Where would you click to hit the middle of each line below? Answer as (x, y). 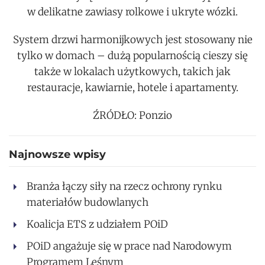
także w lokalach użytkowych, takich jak (132, 72)
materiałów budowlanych (88, 203)
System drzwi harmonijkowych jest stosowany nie (132, 40)
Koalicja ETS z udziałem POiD (97, 224)
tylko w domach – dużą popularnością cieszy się (132, 56)
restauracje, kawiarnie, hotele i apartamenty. (132, 88)
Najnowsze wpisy (57, 155)
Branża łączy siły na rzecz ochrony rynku (125, 187)
